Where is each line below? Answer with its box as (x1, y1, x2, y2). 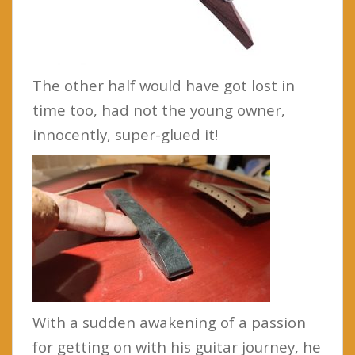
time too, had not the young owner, (32, 99, 285, 120)
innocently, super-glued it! (32, 124, 218, 144)
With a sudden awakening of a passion (32, 311, 306, 332)
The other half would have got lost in (32, 74, 295, 95)
